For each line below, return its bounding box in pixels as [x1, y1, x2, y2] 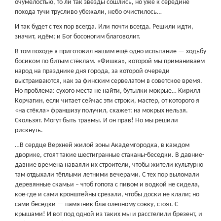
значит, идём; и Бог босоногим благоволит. [15, 33, 141, 40]
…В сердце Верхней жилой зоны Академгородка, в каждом [15, 142, 189, 149]
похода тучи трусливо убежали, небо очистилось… [15, 8, 162, 16]
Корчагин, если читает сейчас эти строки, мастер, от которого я [15, 97, 199, 105]
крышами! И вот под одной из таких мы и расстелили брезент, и [15, 211, 202, 218]
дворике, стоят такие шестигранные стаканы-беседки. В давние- [15, 151, 204, 159]
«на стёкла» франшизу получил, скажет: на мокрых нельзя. [15, 107, 188, 114]
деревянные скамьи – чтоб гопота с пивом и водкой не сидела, [15, 181, 200, 188]
